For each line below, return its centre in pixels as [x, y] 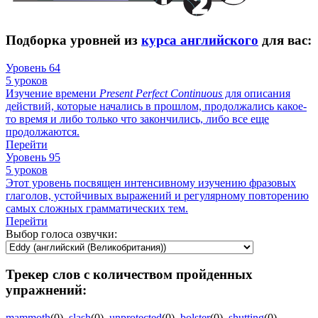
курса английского [200, 40]
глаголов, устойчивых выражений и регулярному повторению [157, 195]
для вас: [285, 40]
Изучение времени [53, 93]
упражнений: [46, 290]
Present [116, 93]
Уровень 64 [33, 67]
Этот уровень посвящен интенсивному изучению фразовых [151, 182]
